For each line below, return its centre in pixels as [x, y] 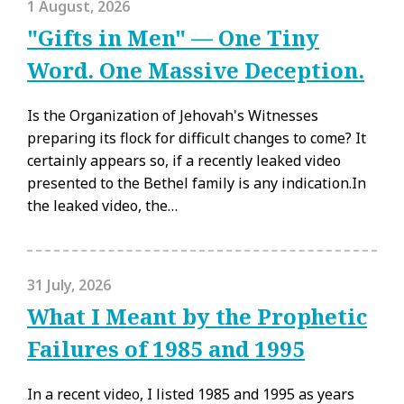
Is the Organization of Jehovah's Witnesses [173, 115]
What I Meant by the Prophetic [197, 316]
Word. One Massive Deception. [196, 70]
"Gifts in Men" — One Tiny [173, 37]
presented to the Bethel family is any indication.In [197, 183]
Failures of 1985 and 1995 [166, 349]
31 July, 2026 [69, 285]
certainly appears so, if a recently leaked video [184, 161]
